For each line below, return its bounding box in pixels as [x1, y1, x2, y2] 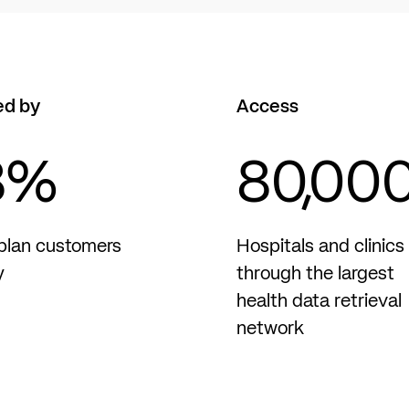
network [236, 320, 304, 339]
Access [236, 98, 299, 117]
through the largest [236, 265, 394, 284]
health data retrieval [236, 292, 402, 311]
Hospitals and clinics [236, 237, 404, 257]
